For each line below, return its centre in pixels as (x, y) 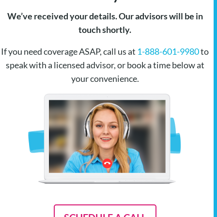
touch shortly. (105, 30)
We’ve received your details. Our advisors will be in (105, 16)
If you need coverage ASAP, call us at (69, 52)
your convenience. (105, 79)
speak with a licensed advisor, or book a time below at (105, 65)
